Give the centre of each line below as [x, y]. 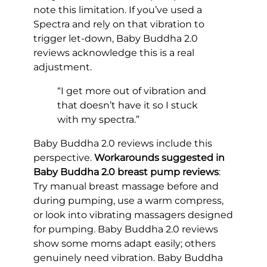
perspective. [64, 157]
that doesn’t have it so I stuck [128, 105]
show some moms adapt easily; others [125, 243]
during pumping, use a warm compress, [128, 200]
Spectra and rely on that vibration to [119, 24]
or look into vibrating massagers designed [133, 215]
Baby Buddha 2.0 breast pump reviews [126, 172]
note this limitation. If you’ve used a [118, 10]
